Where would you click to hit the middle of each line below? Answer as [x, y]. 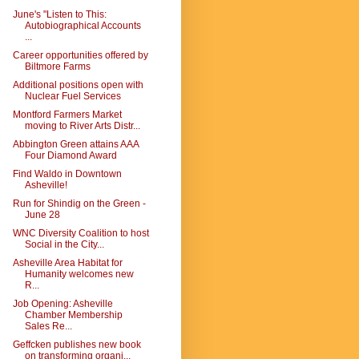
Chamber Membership [73, 315]
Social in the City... [64, 244]
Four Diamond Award [71, 155]
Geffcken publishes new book [77, 345]
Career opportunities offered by [80, 55]
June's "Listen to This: [59, 14]
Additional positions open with [78, 85]
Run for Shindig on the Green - [79, 204]
